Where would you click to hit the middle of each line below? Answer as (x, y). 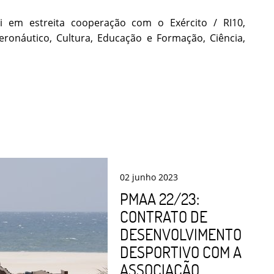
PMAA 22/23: (160, 198)
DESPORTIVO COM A (181, 252)
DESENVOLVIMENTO (181, 234)
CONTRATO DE (164, 216)
